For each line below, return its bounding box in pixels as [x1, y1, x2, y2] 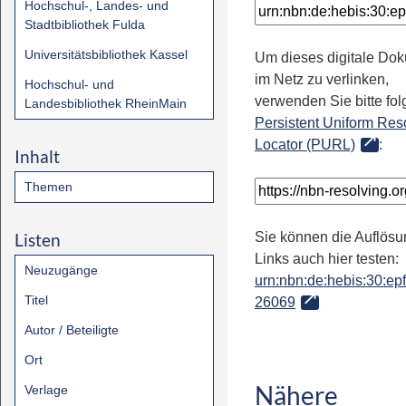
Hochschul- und [24, 77, 114, 92]
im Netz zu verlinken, [255, 72, 389, 87]
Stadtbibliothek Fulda [24, 17, 145, 32]
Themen [24, 179, 72, 194]
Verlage [24, 382, 68, 397]
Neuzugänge [24, 263, 98, 277]
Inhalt [14, 146, 60, 167]
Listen [14, 229, 61, 250]
